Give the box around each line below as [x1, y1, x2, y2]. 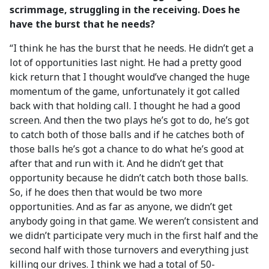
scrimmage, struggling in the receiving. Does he [10, 3, 240, 16]
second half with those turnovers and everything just [10, 243, 249, 256]
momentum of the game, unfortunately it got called [10, 85, 240, 98]
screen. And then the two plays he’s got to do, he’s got [10, 113, 249, 127]
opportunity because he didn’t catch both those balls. [10, 171, 248, 184]
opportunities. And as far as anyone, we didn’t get [10, 200, 232, 213]
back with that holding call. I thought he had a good [10, 99, 240, 112]
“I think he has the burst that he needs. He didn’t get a [10, 41, 253, 55]
